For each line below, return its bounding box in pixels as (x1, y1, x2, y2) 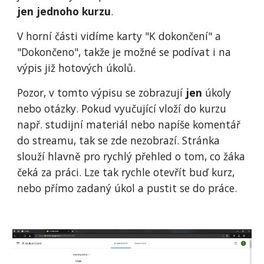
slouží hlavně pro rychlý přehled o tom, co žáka (17, 149, 246, 163)
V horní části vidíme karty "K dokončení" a (17, 29, 222, 43)
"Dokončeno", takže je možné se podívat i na (17, 45, 232, 59)
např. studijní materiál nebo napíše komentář (17, 117, 241, 131)
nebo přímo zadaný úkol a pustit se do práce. (17, 181, 237, 195)
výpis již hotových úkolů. (17, 61, 136, 75)
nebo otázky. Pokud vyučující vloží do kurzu (17, 101, 227, 115)
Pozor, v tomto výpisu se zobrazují (17, 85, 186, 100)
